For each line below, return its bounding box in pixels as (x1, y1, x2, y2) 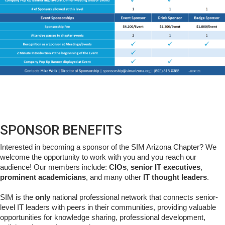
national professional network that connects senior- (50, 193, 218, 201)
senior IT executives (131, 163, 200, 171)
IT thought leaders (143, 173, 207, 181)
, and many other (86, 173, 143, 181)
